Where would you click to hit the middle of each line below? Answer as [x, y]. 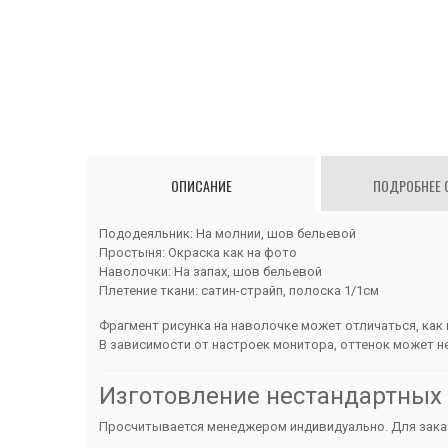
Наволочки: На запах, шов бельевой [210, 272]
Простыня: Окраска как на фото [198, 253]
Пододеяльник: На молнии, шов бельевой [227, 234]
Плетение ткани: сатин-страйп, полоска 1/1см [239, 291]
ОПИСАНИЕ [201, 186]
